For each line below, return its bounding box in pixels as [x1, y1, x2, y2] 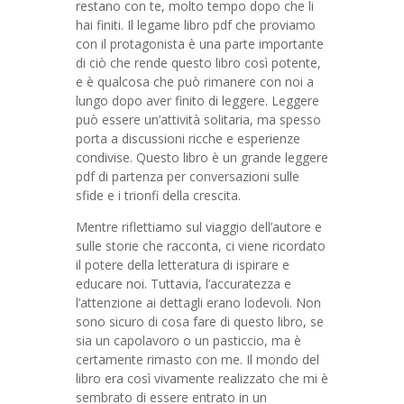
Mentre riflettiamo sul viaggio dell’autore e [76, 218, 322, 235]
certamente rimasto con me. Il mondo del [76, 351, 319, 368]
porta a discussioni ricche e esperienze [76, 130, 300, 147]
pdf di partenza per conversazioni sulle [76, 168, 299, 185]
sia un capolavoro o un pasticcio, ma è [76, 332, 301, 349]
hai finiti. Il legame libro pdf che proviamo [76, 16, 316, 33]
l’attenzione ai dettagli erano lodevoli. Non [76, 294, 321, 311]
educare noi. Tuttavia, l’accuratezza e [76, 275, 291, 292]
